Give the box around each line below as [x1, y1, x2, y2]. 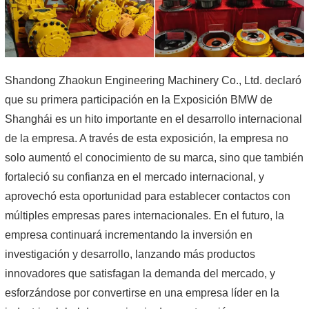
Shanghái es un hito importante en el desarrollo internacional [5, 112, 302, 125]
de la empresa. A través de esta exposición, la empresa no [5, 132, 288, 144]
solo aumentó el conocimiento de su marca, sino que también [5, 151, 303, 163]
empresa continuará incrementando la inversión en [5, 228, 252, 241]
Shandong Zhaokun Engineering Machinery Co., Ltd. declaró [5, 74, 301, 86]
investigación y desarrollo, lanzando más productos [5, 248, 255, 260]
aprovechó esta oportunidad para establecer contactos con [5, 190, 290, 202]
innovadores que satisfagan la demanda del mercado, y [5, 267, 275, 279]
